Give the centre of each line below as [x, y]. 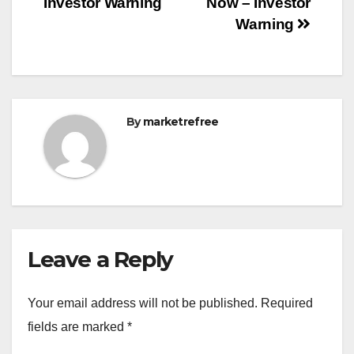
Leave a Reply [100, 260]
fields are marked [77, 326]
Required [287, 303]
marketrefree [181, 122]
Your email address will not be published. [143, 303]
